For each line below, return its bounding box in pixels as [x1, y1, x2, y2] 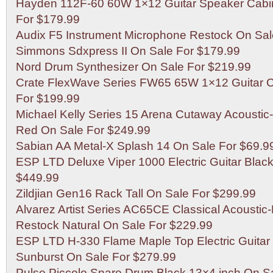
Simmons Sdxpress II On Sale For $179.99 [16, 44, 240, 57]
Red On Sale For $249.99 [16, 124, 151, 136]
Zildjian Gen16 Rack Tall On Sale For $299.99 [16, 187, 256, 200]
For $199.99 [16, 92, 80, 105]
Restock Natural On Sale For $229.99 [16, 219, 213, 232]
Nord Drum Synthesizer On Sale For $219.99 [16, 60, 251, 73]
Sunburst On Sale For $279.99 [16, 250, 176, 263]
